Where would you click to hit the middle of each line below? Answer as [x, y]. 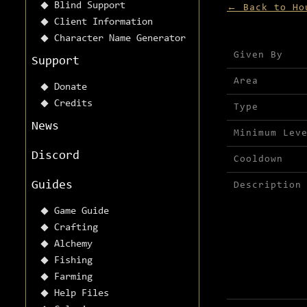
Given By [258, 56]
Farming [73, 278]
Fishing [73, 261]
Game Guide [82, 212]
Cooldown [258, 160]
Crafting [76, 228]
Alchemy [73, 245]
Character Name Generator [120, 39]
